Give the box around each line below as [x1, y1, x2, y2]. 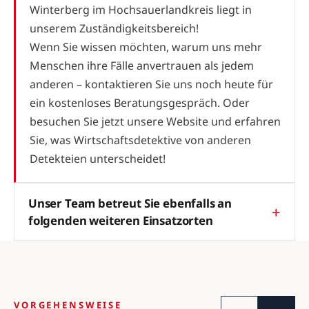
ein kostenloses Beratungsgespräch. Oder [30, 94, 250, 110]
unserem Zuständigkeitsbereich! [30, 20, 199, 36]
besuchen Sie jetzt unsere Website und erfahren [30, 113, 281, 129]
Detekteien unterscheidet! [30, 150, 166, 166]
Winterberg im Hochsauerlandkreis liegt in [30, 1, 252, 17]
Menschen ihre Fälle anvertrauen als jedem [30, 57, 254, 73]
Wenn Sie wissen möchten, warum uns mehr [30, 39, 262, 54]
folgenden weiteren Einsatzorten [28, 212, 213, 228]
